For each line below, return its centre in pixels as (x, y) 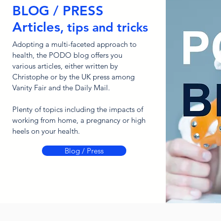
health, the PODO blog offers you (67, 55)
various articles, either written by (65, 66)
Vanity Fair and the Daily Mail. (61, 88)
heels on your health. (46, 131)
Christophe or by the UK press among (73, 77)
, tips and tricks (104, 27)
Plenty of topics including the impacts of (77, 109)
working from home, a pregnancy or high (79, 120)
